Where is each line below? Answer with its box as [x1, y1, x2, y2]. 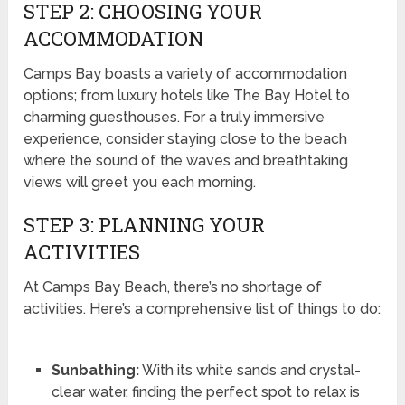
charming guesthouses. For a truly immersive [24, 108, 325, 126]
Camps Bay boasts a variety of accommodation [24, 64, 348, 82]
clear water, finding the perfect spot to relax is [51, 382, 360, 400]
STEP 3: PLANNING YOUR [24, 211, 266, 238]
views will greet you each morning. [24, 173, 257, 191]
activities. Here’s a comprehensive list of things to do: [24, 299, 381, 317]
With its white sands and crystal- [138, 361, 361, 379]
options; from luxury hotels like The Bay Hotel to [24, 86, 351, 104]
